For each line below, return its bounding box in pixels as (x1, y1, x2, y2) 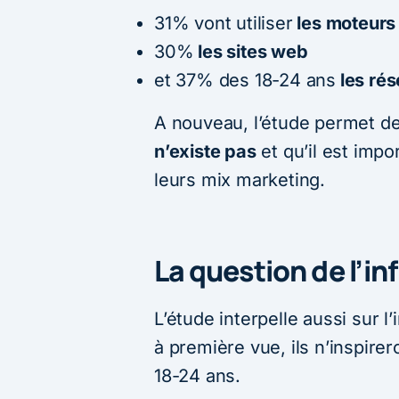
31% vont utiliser (154, 12, 293, 34)
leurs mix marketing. (154, 168, 326, 191)
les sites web (193, 40, 308, 62)
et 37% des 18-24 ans (154, 69, 336, 91)
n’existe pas (154, 140, 256, 162)
